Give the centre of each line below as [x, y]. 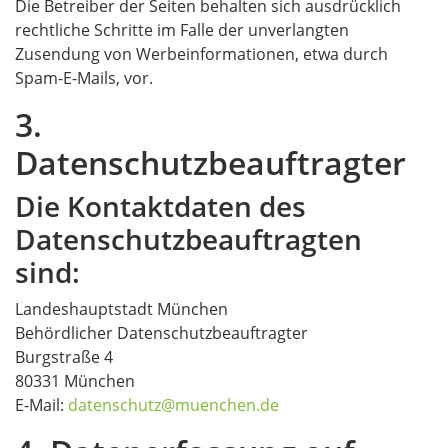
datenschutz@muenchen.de [173, 405]
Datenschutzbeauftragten [188, 239]
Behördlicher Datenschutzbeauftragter [161, 333]
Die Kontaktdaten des [160, 206]
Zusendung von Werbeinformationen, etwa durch [201, 54]
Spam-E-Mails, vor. [84, 78]
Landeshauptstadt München [121, 309]
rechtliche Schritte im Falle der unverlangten [182, 30]
